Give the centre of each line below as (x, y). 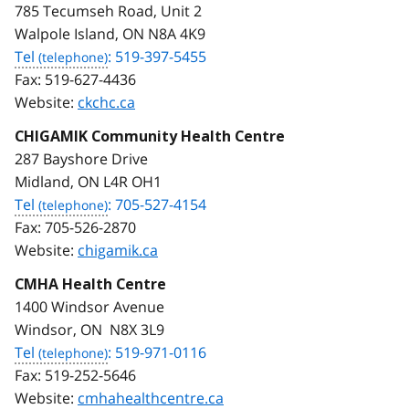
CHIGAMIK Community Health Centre (150, 136)
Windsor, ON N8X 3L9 (89, 329)
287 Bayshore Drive (81, 158)
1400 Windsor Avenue (89, 306)
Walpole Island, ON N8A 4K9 (110, 33)
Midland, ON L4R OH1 (88, 181)
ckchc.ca (106, 102)
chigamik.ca (118, 250)
